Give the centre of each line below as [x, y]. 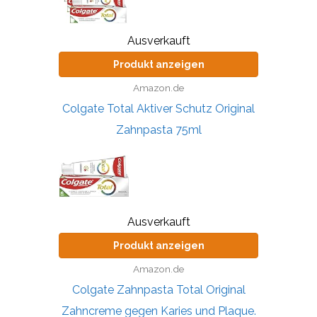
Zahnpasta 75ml [158, 129]
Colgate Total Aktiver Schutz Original [158, 108]
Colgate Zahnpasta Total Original [158, 289]
